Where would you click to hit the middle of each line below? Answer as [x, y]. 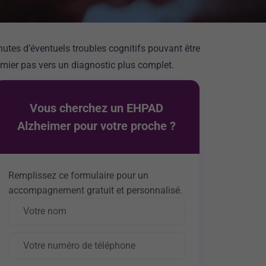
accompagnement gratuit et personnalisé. [95, 190]
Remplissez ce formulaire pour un [78, 175]
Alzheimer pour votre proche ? [97, 126]
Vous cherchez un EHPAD [97, 108]
